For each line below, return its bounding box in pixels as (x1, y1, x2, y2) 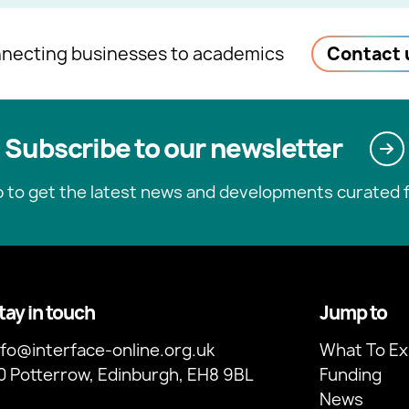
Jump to (319, 300, 387, 326)
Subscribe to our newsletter (5, 131, 342, 167)
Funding (319, 363, 382, 387)
